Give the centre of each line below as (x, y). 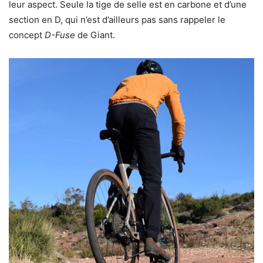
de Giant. (95, 35)
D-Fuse (60, 35)
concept (27, 35)
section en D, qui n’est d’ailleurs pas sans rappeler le (117, 20)
